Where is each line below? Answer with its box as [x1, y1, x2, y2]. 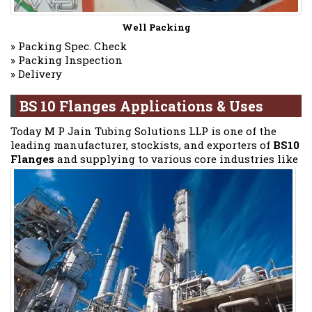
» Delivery [10, 67, 62, 81]
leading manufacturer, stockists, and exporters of [10, 138, 273, 153]
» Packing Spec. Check [10, 39, 127, 54]
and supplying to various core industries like [54, 152, 298, 166]
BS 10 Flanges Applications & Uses [19, 97, 263, 116]
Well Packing [121, 21, 191, 34]
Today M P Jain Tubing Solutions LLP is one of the [10, 124, 276, 139]
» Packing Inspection [10, 53, 123, 68]
